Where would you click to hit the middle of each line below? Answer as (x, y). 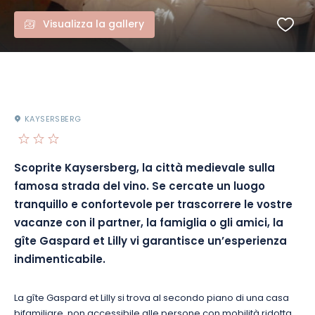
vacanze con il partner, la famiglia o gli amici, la (149, 224)
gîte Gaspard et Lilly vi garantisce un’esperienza (150, 242)
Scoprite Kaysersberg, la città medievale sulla (144, 169)
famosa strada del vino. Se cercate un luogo (140, 187)
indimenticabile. (60, 261)
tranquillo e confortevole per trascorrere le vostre (153, 206)
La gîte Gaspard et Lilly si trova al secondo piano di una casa (152, 298)
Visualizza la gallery (94, 25)
